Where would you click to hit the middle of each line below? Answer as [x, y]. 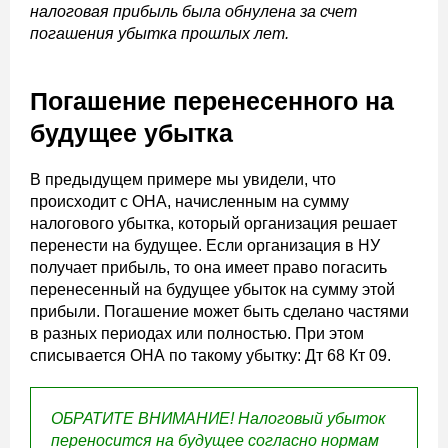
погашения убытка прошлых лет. [159, 33]
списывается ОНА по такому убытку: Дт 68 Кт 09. [210, 355]
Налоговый [282, 418]
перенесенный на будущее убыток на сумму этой [212, 289]
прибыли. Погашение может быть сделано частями [219, 311]
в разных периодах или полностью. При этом [197, 333]
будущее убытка [131, 133]
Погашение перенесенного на [212, 101]
